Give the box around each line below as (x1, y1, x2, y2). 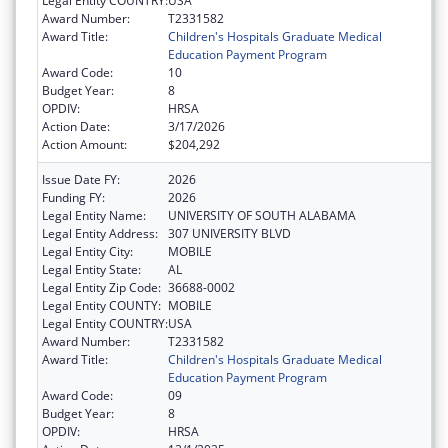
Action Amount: (42, 135, 127, 153)
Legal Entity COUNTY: (42, 296, 161, 314)
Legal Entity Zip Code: (42, 278, 161, 296)
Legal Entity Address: (42, 224, 158, 242)
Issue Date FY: (42, 170, 120, 188)
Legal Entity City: (42, 242, 133, 260)
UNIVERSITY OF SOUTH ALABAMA (168, 206, 356, 224)
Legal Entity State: (42, 260, 141, 278)
